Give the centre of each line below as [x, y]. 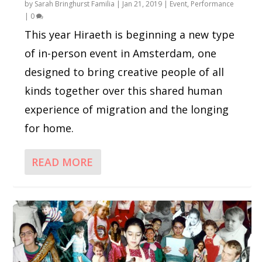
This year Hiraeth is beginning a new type [130, 34]
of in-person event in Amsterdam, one [121, 53]
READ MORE [63, 162]
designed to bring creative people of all [125, 72]
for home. [49, 128]
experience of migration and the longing [127, 109]
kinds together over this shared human [124, 90]
